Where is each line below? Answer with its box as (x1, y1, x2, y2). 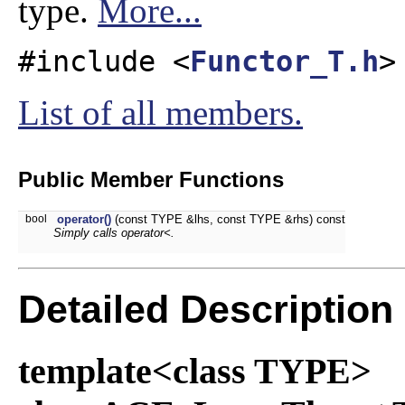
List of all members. (18, 92, 303, 132)
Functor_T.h (190, 44, 379, 78)
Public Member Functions (18, 166, 284, 192)
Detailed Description (18, 287, 393, 331)
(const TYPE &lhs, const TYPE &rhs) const (111, 212, 345, 226)
